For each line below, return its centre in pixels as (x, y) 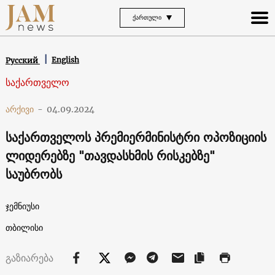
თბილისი (24, 227)
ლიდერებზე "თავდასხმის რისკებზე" (110, 155)
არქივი (19, 109)
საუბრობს (33, 174)
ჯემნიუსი (22, 206)
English (65, 60)
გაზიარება (31, 258)
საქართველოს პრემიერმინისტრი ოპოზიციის (136, 137)
